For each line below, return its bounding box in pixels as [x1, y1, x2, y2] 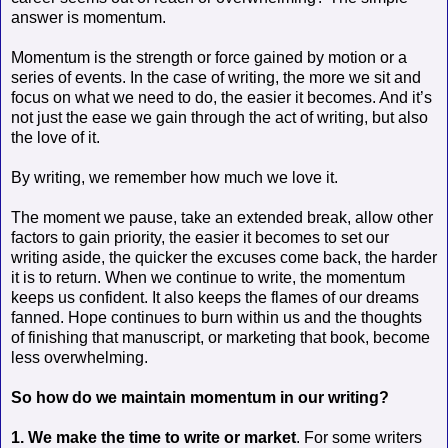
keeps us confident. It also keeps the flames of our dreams [11, 288, 419, 306]
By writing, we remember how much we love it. [11, 168, 338, 186]
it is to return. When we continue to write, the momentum [11, 268, 405, 286]
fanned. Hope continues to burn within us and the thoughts [11, 308, 422, 326]
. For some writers [296, 428, 422, 446]
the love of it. [11, 128, 100, 146]
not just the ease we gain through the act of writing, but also [11, 108, 428, 126]
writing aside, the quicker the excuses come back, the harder [11, 248, 437, 266]
